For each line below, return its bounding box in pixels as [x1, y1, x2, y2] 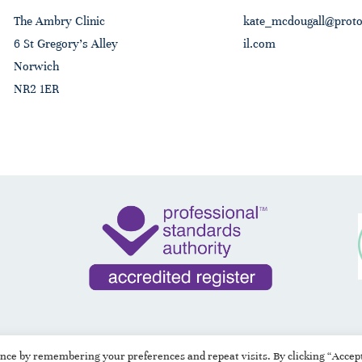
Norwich [14, 59, 63, 74]
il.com [242, 36, 276, 52]
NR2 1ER [14, 82, 60, 97]
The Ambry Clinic [14, 14, 106, 29]
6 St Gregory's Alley [14, 36, 119, 52]
